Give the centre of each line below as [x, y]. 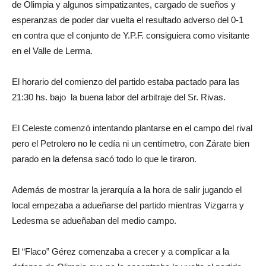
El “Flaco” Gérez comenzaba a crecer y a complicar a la [121, 251]
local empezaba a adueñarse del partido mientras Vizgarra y [128, 205]
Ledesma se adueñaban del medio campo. [94, 221]
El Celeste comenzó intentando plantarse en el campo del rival [132, 128]
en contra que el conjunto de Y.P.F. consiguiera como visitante [131, 35]
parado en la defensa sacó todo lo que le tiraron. [104, 159]
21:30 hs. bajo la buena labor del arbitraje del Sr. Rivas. [119, 97]
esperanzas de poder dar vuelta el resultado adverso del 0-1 [128, 20]
